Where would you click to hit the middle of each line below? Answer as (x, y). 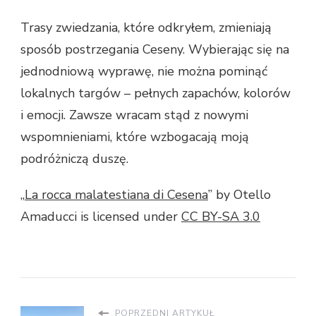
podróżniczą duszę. (74, 159)
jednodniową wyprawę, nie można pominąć (144, 72)
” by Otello (239, 195)
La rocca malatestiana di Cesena (116, 195)
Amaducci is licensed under (101, 217)
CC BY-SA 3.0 (221, 217)
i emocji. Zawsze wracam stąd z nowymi (134, 115)
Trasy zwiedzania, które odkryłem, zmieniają (146, 28)
